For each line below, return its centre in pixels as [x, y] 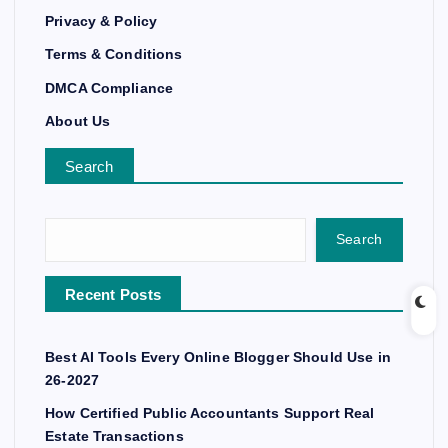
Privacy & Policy [101, 20]
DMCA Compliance [109, 87]
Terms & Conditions [114, 54]
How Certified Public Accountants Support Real [210, 413]
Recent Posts [113, 294]
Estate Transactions [114, 436]
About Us [78, 121]
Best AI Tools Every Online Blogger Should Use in [218, 356]
